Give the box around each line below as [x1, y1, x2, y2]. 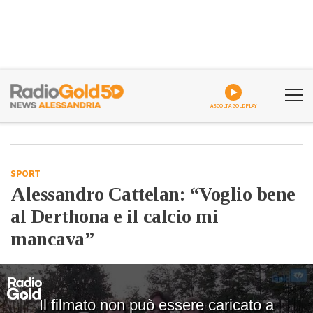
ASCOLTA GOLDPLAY [210, 102, 257, 110]
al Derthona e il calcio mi [10, 205, 218, 227]
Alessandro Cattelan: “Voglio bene [10, 183, 296, 205]
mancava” [10, 228, 94, 249]
